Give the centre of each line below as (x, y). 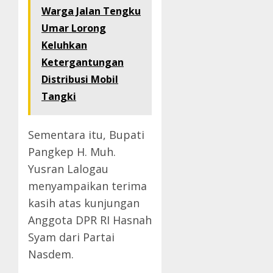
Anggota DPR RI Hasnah (90, 220)
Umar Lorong (74, 28)
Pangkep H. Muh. (72, 152)
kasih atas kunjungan (84, 203)
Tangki (59, 97)
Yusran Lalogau (68, 169)
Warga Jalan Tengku (91, 11)
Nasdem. (51, 254)
